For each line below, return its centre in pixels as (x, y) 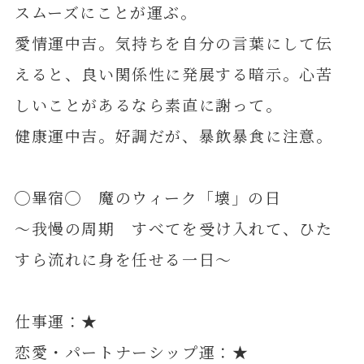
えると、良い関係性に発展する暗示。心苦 (173, 74)
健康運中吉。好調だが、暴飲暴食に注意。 (173, 136)
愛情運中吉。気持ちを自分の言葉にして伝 (173, 43)
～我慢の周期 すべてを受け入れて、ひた (173, 228)
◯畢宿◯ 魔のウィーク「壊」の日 (148, 197)
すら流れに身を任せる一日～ (123, 259)
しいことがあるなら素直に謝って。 (148, 105)
